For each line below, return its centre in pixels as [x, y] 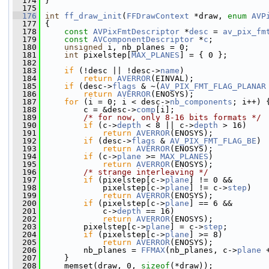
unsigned [83, 47]
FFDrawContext [158, 16]
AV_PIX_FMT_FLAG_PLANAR [213, 86]
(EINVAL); [172, 78]
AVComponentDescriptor [144, 39]
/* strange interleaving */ [146, 172]
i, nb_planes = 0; [146, 47]
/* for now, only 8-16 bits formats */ [172, 117]
